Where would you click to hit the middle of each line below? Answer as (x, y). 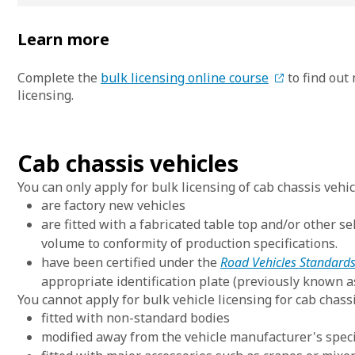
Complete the (59, 78)
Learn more (63, 39)
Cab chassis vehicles (128, 163)
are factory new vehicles (113, 205)
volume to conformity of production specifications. (189, 243)
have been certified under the (131, 262)
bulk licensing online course (185, 78)
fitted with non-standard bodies (136, 318)
